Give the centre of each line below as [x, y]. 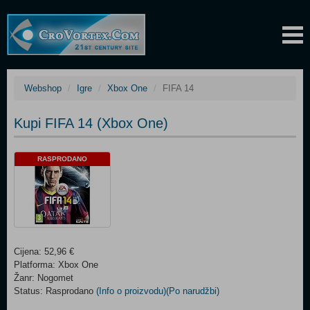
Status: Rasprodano [55, 291]
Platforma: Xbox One [56, 265]
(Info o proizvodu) [131, 291]
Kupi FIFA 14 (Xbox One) [91, 123]
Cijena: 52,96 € [44, 252]
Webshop [43, 88]
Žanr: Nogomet [44, 278]
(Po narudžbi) [193, 291]
